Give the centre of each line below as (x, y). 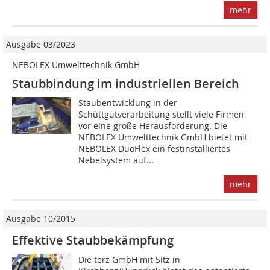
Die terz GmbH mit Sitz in (130, 259)
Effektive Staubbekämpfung (93, 240)
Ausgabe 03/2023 (41, 44)
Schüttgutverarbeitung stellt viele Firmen (162, 114)
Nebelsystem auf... (116, 160)
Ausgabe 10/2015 (41, 218)
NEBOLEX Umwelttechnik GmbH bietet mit (163, 137)
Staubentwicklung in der (128, 102)
